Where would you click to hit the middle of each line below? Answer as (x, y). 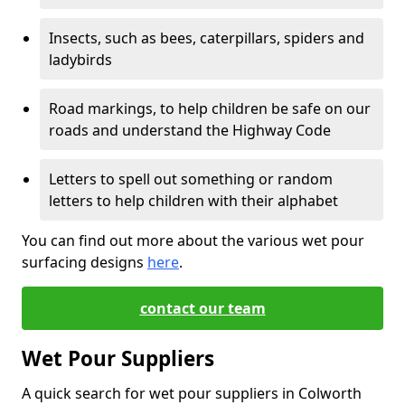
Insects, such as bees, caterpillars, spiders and (207, 38)
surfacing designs (85, 262)
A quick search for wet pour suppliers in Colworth (192, 393)
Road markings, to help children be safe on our (210, 108)
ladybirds (80, 60)
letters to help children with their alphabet (193, 201)
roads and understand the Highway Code (190, 130)
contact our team (202, 308)
